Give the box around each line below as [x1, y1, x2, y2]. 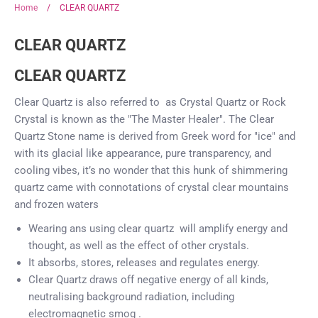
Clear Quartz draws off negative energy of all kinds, [28, 273, 268, 287]
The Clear [229, 113, 274, 126]
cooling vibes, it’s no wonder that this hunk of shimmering [14, 164, 287, 177]
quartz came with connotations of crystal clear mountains [14, 181, 289, 194]
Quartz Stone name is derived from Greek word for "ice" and [14, 130, 295, 143]
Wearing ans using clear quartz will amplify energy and [28, 222, 287, 236]
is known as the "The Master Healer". [50, 113, 229, 126]
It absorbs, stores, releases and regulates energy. [28, 256, 263, 270]
